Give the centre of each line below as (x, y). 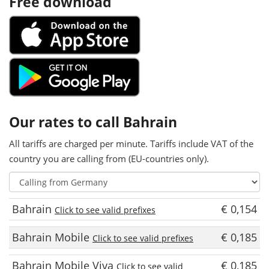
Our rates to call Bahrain (93, 122)
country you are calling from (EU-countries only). (109, 159)
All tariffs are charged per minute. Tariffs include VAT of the (131, 144)
